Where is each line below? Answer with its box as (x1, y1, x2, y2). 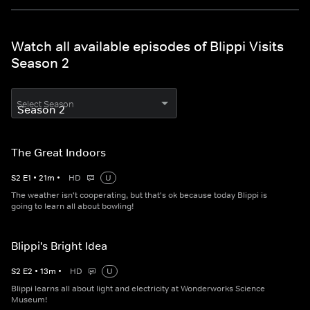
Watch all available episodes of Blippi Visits (11, 38, 284, 55)
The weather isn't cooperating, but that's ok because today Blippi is (11, 190, 267, 201)
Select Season (17, 98, 74, 111)
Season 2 (11, 55, 69, 72)
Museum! (11, 294, 47, 306)
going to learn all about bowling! (11, 201, 134, 212)
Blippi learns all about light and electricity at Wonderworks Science (11, 283, 265, 295)
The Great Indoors (11, 145, 106, 160)
